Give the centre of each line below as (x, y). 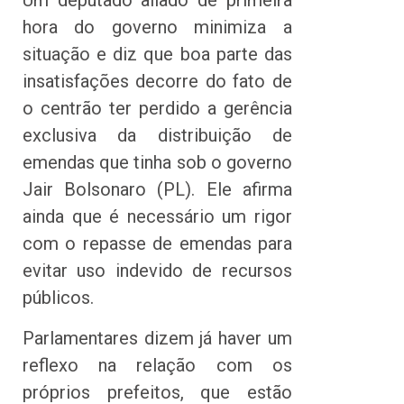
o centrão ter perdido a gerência (157, 109)
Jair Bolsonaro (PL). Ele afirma (157, 190)
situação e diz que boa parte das (157, 55)
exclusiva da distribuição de (157, 136)
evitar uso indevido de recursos (157, 271)
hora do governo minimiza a (157, 28)
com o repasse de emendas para (157, 244)
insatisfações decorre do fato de (157, 82)
